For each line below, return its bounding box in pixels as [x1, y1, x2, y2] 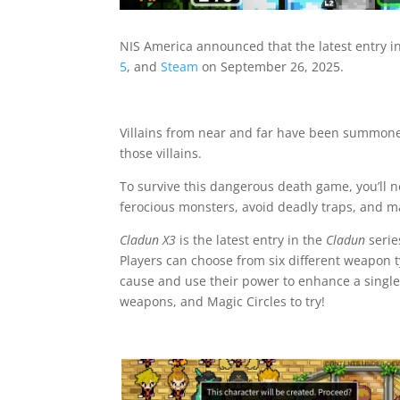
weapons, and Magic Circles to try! [120, 293, 326, 311]
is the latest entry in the [176, 231, 327, 249]
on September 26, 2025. [198, 58, 345, 76]
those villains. [120, 145, 203, 162]
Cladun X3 [120, 231, 177, 249]
